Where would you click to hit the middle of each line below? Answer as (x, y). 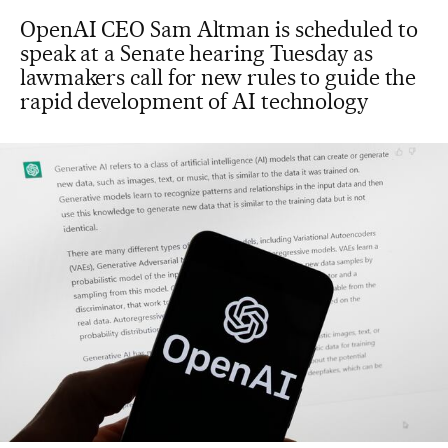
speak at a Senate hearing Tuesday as (196, 53)
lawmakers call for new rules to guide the (218, 77)
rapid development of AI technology (194, 101)
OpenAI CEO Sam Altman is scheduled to (219, 29)
